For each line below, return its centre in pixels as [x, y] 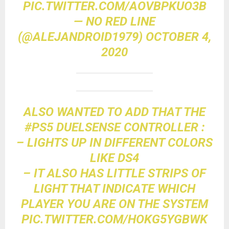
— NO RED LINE [114, 22]
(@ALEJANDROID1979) [82, 37]
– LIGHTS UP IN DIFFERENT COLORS [114, 143]
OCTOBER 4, [178, 37]
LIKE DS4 [114, 158]
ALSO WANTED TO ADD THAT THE [114, 112]
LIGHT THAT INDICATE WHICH [114, 189]
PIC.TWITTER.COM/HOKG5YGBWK [114, 220]
